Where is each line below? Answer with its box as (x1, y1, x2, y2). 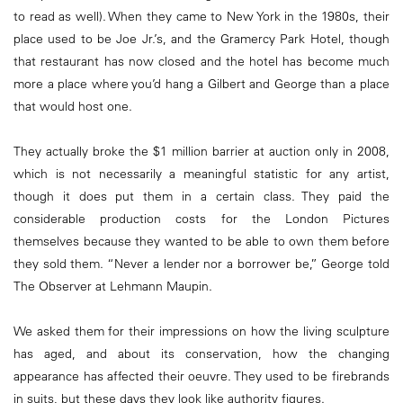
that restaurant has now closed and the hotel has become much (13, 52, 390, 69)
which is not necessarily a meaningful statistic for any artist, (13, 166, 390, 183)
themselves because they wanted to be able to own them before (13, 233, 390, 250)
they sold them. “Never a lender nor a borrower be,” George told (13, 255, 390, 273)
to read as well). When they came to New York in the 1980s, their (13, 7, 390, 24)
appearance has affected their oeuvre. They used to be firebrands (13, 368, 390, 385)
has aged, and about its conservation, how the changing (13, 345, 390, 363)
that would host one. (13, 97, 132, 114)
